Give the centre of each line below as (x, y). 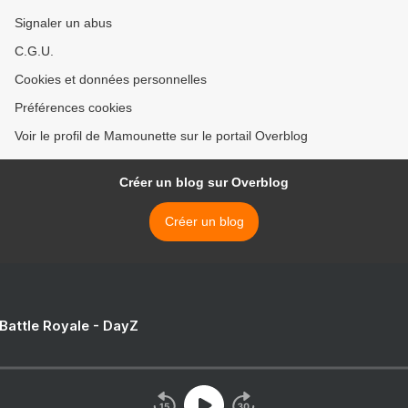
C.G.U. (34, 51)
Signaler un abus (63, 23)
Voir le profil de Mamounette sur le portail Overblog (161, 136)
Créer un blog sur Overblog (204, 183)
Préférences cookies (73, 108)
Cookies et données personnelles (111, 80)
